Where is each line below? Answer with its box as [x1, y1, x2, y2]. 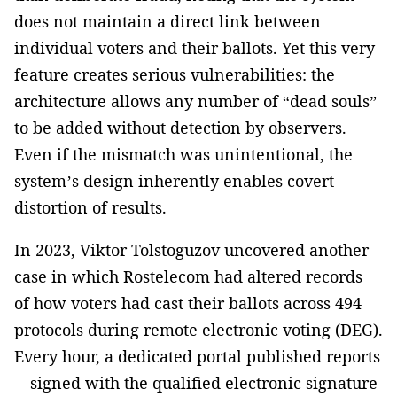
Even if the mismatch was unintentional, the [14, 144, 353, 166]
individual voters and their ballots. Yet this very [14, 37, 375, 59]
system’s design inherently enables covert [14, 170, 334, 192]
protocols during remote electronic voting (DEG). [14, 319, 383, 341]
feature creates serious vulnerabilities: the [14, 64, 335, 86]
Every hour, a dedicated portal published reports [14, 346, 380, 368]
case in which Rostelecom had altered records [14, 266, 362, 288]
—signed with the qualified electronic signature [14, 372, 378, 394]
